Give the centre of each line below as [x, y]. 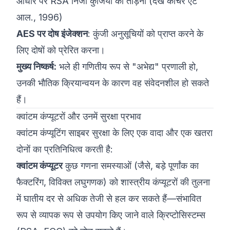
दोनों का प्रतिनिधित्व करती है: [65, 149]
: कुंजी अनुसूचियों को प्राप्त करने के [146, 34]
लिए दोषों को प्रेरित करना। [61, 50]
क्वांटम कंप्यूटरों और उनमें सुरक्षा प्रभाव [79, 116]
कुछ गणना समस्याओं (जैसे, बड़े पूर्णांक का [131, 166]
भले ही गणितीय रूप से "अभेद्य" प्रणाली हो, [127, 66]
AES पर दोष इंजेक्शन [52, 34]
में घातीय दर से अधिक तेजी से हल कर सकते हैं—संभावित [109, 198]
